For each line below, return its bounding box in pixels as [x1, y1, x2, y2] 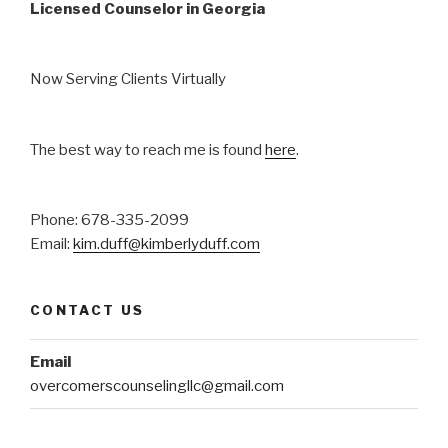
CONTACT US [30, 302, 145, 319]
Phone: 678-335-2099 [30, 211, 189, 230]
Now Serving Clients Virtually [30, 70, 226, 89]
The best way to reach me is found [30, 140, 265, 159]
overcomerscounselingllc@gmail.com [30, 376, 284, 395]
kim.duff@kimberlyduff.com [73, 235, 260, 254]
